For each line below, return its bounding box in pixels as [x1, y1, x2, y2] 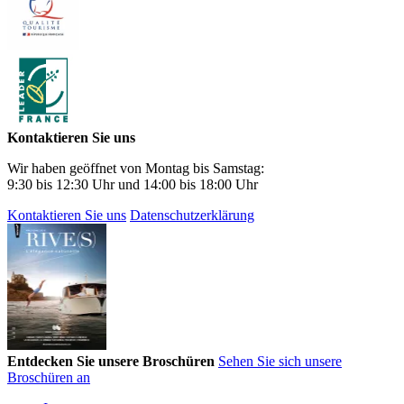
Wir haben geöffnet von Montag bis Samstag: [7, 161, 264, 177]
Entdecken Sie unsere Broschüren [7, 353, 215, 370]
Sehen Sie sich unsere [218, 353, 342, 370]
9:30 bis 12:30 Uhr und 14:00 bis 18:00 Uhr [7, 177, 258, 193]
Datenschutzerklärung [130, 207, 254, 224]
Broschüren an [7, 370, 90, 386]
